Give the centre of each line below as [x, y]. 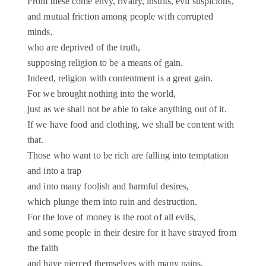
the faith [43, 248]
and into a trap [55, 171]
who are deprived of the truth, [84, 47]
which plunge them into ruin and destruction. [113, 202]
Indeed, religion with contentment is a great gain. [120, 78]
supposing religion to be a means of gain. [105, 63]
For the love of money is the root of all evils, [112, 217]
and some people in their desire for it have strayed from [132, 233]
